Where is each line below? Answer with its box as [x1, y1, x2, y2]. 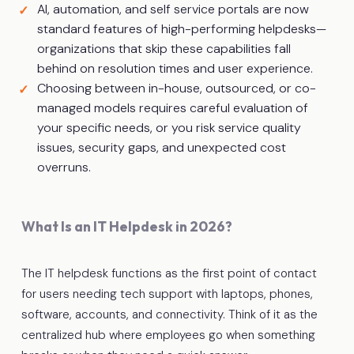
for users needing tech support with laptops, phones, [21, 285, 313, 302]
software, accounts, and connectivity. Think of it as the [21, 306, 318, 322]
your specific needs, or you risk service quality [36, 119, 301, 136]
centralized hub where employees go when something [21, 326, 315, 343]
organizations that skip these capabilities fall [36, 40, 291, 57]
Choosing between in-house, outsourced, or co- [36, 79, 316, 96]
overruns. [36, 158, 91, 175]
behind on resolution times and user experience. [36, 59, 313, 77]
